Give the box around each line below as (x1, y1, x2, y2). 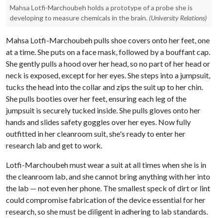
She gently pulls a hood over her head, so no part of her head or (6, 59, 210, 68)
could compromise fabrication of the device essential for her (6, 195, 205, 204)
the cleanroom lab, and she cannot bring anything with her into (6, 172, 210, 181)
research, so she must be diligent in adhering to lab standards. (6, 207, 208, 216)
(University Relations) (149, 14, 207, 22)
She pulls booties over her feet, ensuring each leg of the (6, 94, 186, 103)
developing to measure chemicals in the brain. (10, 14, 147, 22)
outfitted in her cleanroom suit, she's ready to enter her (6, 129, 185, 138)
